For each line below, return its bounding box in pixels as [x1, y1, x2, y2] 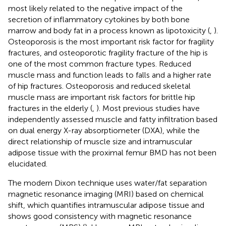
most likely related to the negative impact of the [8, 3, 183, 13]
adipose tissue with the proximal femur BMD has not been [8, 147, 216, 157]
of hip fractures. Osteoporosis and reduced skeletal [8, 81, 191, 91]
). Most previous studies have [96, 103, 200, 113]
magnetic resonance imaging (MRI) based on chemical [8, 189, 204, 199]
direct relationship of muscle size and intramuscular [8, 136, 192, 146]
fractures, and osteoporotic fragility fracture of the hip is [8, 47, 208, 58]
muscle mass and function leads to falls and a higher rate [8, 70, 211, 80]
